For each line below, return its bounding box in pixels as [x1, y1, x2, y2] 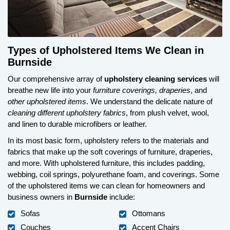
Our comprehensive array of [8, 74, 104, 83]
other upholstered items [8, 97, 86, 106]
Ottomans [131, 208, 165, 218]
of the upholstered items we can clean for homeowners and [8, 181, 205, 190]
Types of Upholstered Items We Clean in [8, 44, 204, 56]
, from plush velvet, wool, [126, 108, 209, 117]
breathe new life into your [8, 85, 93, 94]
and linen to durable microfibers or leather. [8, 119, 147, 128]
